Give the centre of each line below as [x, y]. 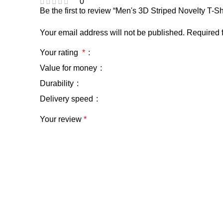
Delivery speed [67, 99]
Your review [62, 119]
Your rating [61, 53]
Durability [58, 84]
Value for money [69, 68]
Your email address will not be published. [112, 33]
